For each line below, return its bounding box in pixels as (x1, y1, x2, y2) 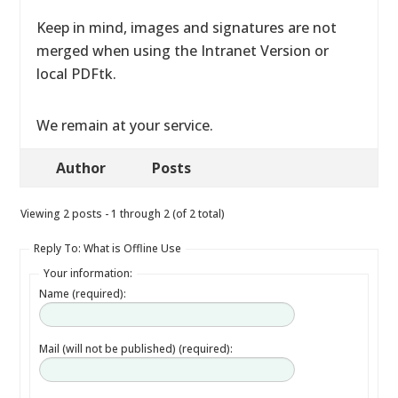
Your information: (44, 266, 133, 281)
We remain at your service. (36, 115, 214, 135)
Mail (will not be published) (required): (39, 341, 234, 356)
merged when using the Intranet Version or (36, 41, 330, 60)
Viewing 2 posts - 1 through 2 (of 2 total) (20, 206, 226, 221)
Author (56, 158, 107, 178)
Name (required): (39, 286, 127, 301)
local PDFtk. (36, 64, 117, 84)
